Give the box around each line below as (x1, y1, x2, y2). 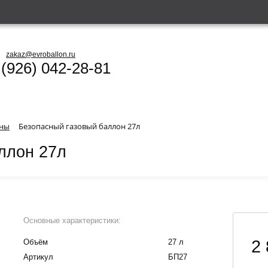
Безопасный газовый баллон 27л (19, 121, 140, 132)
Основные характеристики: (23, 215, 121, 225)
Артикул (23, 252, 53, 261)
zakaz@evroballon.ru (6, 50, 75, 59)
